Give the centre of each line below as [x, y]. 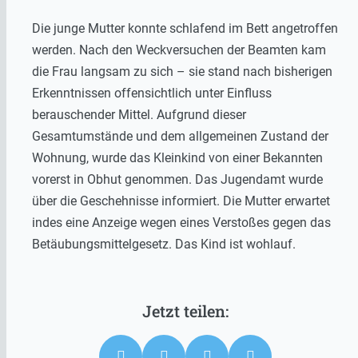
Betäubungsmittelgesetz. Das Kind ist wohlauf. [164, 245]
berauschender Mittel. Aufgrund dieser [139, 115]
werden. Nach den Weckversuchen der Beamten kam [179, 50]
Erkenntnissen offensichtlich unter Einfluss [152, 93]
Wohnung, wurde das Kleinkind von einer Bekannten [177, 158]
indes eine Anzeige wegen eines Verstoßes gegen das [181, 223]
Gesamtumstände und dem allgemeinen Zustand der [180, 137]
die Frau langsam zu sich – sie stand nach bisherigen [182, 72]
